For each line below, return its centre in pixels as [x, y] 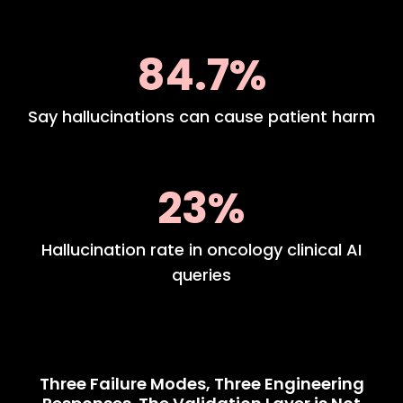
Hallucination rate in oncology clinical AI [201, 250]
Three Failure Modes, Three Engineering [201, 384]
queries [201, 275]
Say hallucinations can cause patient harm [201, 117]
